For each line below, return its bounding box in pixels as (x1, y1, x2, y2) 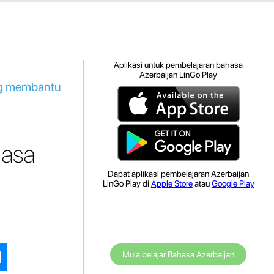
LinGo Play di (102, 179, 151, 188)
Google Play (211, 179, 254, 188)
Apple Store (150, 179, 193, 188)
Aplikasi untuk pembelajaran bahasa (114, 60, 243, 70)
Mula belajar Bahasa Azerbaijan (122, 250, 235, 259)
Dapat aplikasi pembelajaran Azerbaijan (108, 169, 250, 179)
